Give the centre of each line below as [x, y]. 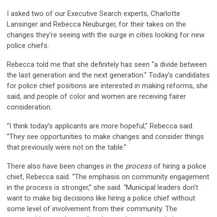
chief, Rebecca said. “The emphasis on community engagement [108, 177]
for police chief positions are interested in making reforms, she [107, 86]
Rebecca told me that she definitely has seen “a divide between [107, 65]
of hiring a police [179, 166]
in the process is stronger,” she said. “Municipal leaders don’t [102, 188]
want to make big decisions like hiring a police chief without [101, 198]
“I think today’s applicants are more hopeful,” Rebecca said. [100, 126]
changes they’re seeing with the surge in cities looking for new [106, 35]
